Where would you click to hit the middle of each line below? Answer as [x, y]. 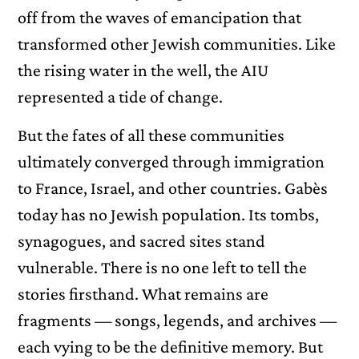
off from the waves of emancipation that [160, 18]
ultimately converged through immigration [171, 161]
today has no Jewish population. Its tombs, [169, 214]
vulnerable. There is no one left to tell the [163, 267]
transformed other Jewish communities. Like [177, 44]
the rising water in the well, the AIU [143, 71]
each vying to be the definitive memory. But [171, 346]
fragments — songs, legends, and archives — [177, 320]
